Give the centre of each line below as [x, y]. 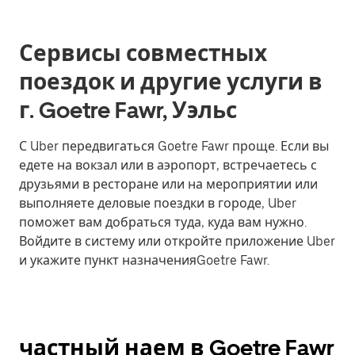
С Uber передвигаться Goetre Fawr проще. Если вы [174, 146]
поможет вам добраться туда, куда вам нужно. [163, 222]
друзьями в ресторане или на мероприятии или [168, 184]
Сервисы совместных [143, 53]
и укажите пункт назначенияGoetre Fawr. [144, 260]
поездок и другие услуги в [171, 82]
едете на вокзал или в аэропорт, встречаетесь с [168, 165]
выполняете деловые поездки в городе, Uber [158, 203]
